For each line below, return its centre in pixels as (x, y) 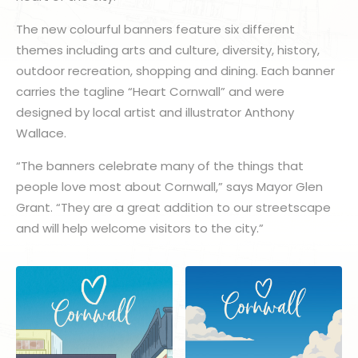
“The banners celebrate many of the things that (160, 166)
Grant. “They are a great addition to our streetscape (173, 208)
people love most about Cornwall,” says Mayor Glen (169, 187)
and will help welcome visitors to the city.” (140, 229)
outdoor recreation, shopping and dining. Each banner (175, 71)
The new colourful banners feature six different (155, 30)
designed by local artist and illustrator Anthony (155, 113)
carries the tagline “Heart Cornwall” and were (150, 92)
